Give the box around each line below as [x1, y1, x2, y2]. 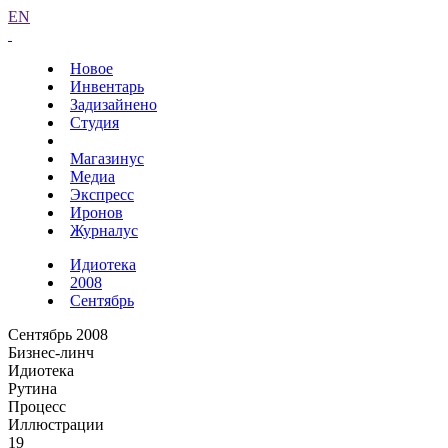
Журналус [70, 222, 138, 239]
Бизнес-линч [8, 344, 94, 361]
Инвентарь [70, 78, 144, 95]
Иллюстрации [8, 416, 104, 433]
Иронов [70, 204, 123, 221]
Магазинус [70, 150, 144, 167]
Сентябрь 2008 [8, 326, 108, 343]
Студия [70, 114, 119, 131]
